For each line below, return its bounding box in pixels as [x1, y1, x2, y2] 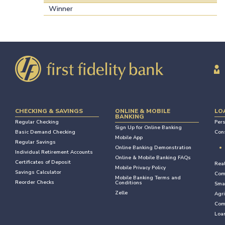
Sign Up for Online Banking [115, 124, 182, 132]
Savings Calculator [15, 169, 61, 176]
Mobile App [115, 134, 143, 142]
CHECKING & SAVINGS [15, 107, 83, 116]
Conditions [115, 179, 142, 187]
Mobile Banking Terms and [115, 174, 181, 182]
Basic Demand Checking [15, 129, 75, 136]
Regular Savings [15, 139, 56, 146]
